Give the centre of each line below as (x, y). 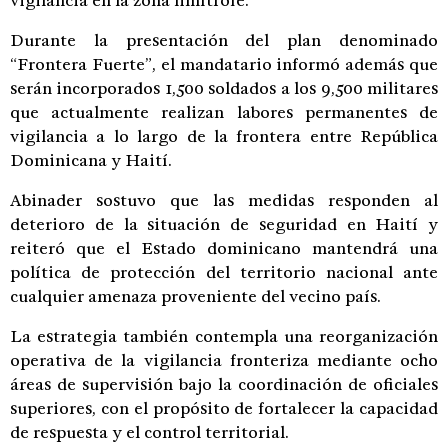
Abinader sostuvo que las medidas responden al (224, 200)
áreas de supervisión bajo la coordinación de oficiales (224, 384)
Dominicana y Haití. (91, 160)
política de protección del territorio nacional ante (224, 272)
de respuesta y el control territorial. (149, 432)
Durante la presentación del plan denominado (224, 40)
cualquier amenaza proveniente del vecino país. (195, 296)
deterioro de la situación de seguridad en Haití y (224, 224)
